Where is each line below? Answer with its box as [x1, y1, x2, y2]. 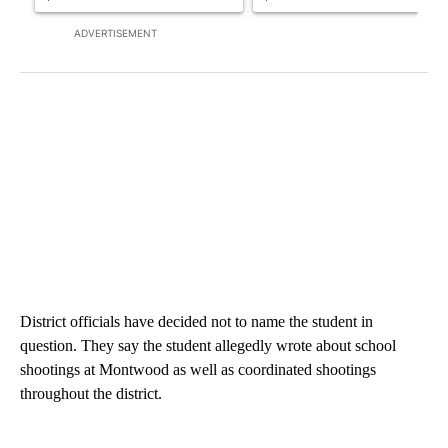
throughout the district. [20, 385, 162, 403]
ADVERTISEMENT [74, 27, 157, 40]
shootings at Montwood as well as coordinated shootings [20, 361, 376, 379]
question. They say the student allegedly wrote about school [20, 337, 396, 355]
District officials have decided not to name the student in [20, 313, 373, 331]
